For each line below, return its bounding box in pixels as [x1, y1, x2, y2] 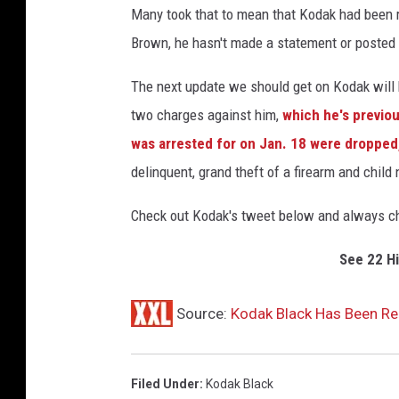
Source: [173, 305, 231, 323]
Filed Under [131, 377, 199, 392]
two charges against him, [131, 106, 282, 125]
